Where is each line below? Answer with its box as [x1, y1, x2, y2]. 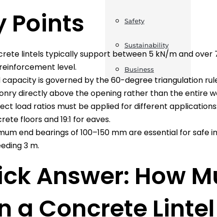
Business [124, 65, 154, 73]
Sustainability [124, 41, 169, 49]
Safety [124, 17, 144, 25]
